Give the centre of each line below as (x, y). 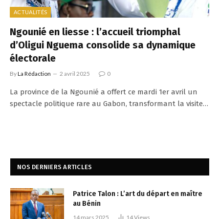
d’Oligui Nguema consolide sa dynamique (103, 45)
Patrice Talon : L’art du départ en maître (138, 194)
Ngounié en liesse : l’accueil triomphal (95, 32)
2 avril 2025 (75, 73)
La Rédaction (34, 73)
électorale (33, 58)
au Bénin (87, 203)
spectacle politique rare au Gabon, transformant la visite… (109, 103)
